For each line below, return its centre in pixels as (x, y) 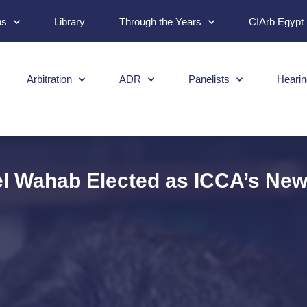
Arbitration (49, 79)
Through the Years (161, 22)
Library (70, 22)
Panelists (209, 79)
